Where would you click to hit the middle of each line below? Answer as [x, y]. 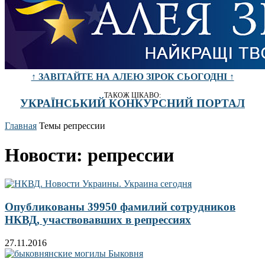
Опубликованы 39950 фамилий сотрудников [120, 207]
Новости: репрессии [89, 155]
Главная [21, 126]
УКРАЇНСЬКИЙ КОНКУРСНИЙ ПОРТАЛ [132, 103]
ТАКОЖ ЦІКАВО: [132, 95]
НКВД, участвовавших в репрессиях [98, 220]
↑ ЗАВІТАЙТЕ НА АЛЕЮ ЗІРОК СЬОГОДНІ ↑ [132, 77]
